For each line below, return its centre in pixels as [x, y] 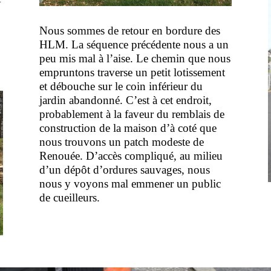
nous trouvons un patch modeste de [121, 142]
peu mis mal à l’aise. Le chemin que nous [135, 59]
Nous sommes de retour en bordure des [129, 31]
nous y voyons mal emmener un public [130, 184]
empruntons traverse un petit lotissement [132, 73]
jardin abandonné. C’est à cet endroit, [125, 100]
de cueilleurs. [69, 198]
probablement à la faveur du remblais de [132, 114]
